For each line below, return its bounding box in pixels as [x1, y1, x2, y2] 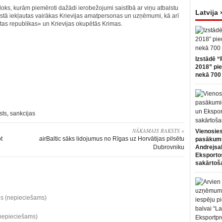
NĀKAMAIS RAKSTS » [132, 127, 184, 134]
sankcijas [10, 110, 35, 117]
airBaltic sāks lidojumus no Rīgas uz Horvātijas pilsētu [39, 135, 184, 142]
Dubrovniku [153, 144, 184, 151]
